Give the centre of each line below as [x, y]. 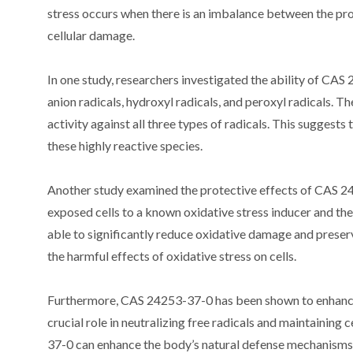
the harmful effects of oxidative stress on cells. [172, 256]
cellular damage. [91, 35]
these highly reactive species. [125, 146]
